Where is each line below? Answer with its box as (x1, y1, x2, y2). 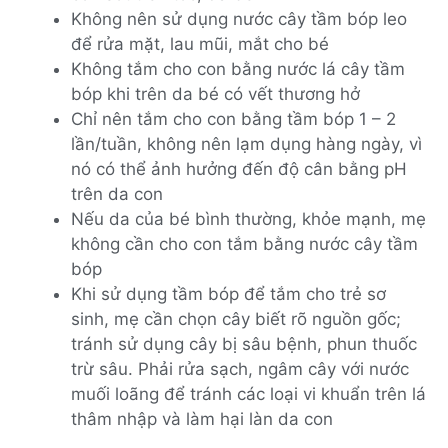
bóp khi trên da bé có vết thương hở (71, 83, 360, 104)
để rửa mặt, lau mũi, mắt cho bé (71, 33, 329, 54)
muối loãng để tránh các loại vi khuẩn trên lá (71, 383, 426, 404)
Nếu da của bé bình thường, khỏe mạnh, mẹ (71, 208, 426, 229)
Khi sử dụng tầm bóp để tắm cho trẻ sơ (71, 283, 386, 304)
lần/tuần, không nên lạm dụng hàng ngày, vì (71, 133, 422, 154)
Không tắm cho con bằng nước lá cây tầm (71, 58, 405, 79)
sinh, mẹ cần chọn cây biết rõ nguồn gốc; (71, 308, 401, 329)
